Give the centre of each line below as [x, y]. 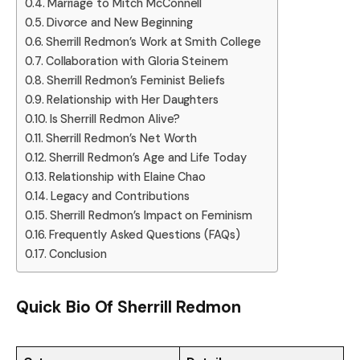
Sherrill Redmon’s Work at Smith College [153, 41]
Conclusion [78, 254]
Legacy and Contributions [120, 196]
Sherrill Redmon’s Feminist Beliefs [136, 80]
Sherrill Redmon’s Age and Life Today [147, 157]
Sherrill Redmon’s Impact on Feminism [151, 215]
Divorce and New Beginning [119, 22]
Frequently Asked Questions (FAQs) [145, 234]
